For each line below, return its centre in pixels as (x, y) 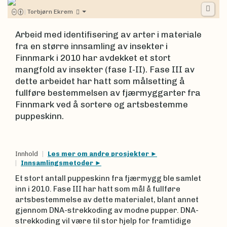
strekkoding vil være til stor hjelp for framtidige (103, 221)
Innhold (27, 154)
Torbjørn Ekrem (50, 11)
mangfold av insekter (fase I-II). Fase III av (105, 69)
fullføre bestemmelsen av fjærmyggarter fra (108, 92)
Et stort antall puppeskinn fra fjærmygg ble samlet (108, 178)
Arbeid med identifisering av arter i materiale (108, 34)
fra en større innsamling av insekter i (91, 46)
